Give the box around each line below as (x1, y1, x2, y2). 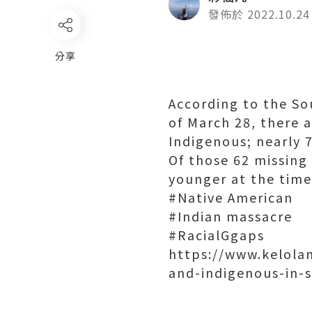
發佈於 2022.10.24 (208, 6, 310, 22)
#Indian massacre (169, 207, 292, 225)
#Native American (169, 188, 293, 206)
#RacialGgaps (169, 226, 265, 244)
